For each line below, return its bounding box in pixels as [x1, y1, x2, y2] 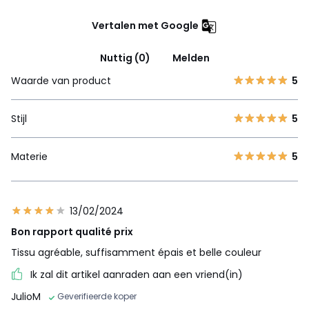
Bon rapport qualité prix [11, 225, 133, 239]
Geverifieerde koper [57, 290, 137, 303]
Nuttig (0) [99, 51, 150, 66]
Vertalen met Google [92, 19, 199, 33]
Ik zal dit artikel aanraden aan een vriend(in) [30, 268, 243, 282]
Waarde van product [11, 74, 111, 88]
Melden [172, 51, 210, 66]
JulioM [11, 290, 41, 304]
